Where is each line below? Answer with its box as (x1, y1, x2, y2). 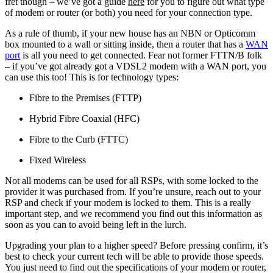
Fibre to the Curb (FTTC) (29, 133, 135, 144)
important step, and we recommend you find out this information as (5, 208, 262, 219)
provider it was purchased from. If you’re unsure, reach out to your (5, 186, 261, 197)
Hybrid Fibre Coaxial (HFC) (29, 113, 144, 124)
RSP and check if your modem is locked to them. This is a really (5, 197, 251, 208)
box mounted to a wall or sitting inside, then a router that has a (5, 38, 246, 49)
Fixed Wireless (29, 154, 91, 165)
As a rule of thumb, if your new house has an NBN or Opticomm (5, 27, 255, 38)
